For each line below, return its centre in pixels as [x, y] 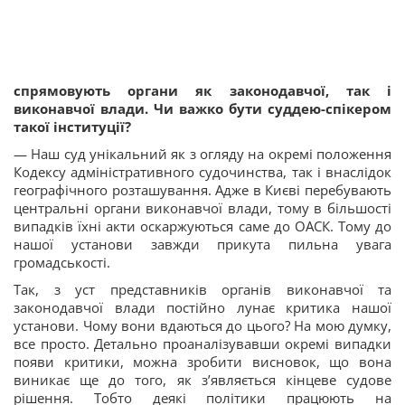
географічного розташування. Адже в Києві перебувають [202, 190]
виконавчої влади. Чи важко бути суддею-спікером [202, 109]
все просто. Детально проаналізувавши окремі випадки [202, 344]
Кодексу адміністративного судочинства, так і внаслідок [202, 172]
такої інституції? [72, 127]
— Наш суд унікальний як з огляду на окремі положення [202, 154]
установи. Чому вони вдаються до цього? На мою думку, [202, 326]
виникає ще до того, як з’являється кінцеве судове [202, 380]
